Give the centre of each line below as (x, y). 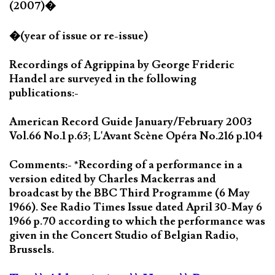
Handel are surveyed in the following (103, 79)
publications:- (44, 93)
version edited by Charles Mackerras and (113, 179)
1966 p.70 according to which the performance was (137, 222)
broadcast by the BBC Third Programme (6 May (130, 193)
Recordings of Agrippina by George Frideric (122, 65)
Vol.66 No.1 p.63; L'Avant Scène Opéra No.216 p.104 (136, 136)
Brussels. (32, 250)
